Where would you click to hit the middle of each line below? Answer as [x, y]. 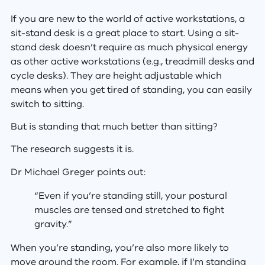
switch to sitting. [47, 104]
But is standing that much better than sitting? [114, 126]
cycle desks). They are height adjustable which [116, 75]
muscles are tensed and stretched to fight [129, 210]
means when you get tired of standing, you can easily [131, 90]
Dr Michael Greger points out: [78, 172]
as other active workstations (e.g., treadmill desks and [132, 61]
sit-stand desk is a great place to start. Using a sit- [125, 33]
